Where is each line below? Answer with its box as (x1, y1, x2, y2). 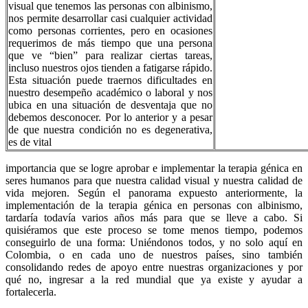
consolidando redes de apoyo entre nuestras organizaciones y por (5, 261, 302, 273)
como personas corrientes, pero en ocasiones (8, 24, 212, 36)
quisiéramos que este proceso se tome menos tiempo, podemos (5, 223, 302, 236)
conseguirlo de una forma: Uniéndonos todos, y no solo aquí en (5, 236, 302, 248)
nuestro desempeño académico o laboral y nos (8, 86, 212, 98)
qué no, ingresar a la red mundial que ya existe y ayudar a (5, 273, 302, 285)
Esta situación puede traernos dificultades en (8, 74, 212, 86)
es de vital (8, 135, 52, 148)
